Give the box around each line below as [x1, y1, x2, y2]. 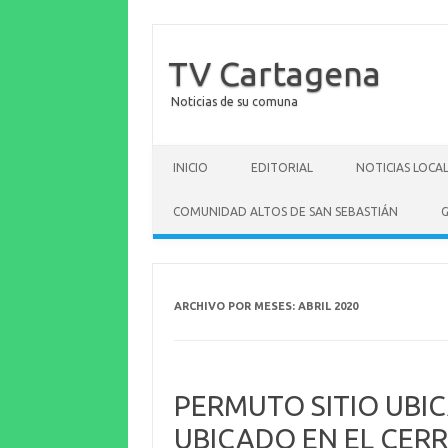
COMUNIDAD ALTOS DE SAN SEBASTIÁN [173, 205, 398, 218]
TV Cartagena [168, 54, 381, 92]
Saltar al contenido [153, 144, 269, 160]
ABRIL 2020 [297, 300, 358, 312]
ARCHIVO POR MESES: [173, 300, 298, 312]
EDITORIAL [251, 161, 313, 174]
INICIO [173, 161, 208, 174]
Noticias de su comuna [171, 95, 298, 108]
